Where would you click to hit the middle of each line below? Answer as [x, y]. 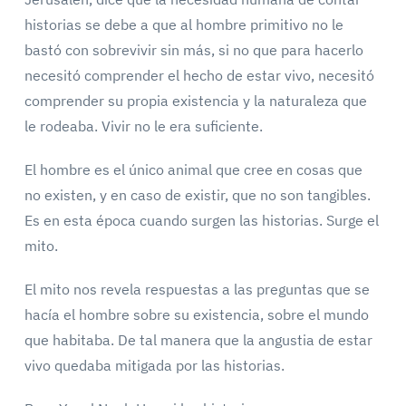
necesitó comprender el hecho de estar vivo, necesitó [199, 75]
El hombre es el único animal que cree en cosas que [193, 169]
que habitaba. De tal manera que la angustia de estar [198, 340]
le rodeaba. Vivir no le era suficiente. [143, 126]
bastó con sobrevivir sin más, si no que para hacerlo [193, 50]
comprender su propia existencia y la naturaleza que [195, 101]
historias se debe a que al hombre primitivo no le [184, 24]
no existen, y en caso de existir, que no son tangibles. [197, 195]
